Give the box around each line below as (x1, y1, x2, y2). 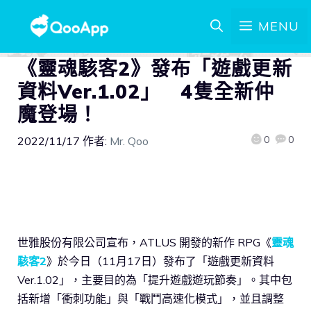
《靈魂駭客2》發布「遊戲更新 (17, 56, 292, 81)
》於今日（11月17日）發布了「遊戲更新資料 (47, 253, 274, 268)
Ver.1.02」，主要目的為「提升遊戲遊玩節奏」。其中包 (17, 272, 292, 287)
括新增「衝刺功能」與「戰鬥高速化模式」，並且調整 (17, 291, 284, 305)
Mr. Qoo (110, 134, 149, 148)
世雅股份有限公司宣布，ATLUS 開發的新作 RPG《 (17, 235, 271, 249)
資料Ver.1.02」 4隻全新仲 (17, 79, 274, 103)
